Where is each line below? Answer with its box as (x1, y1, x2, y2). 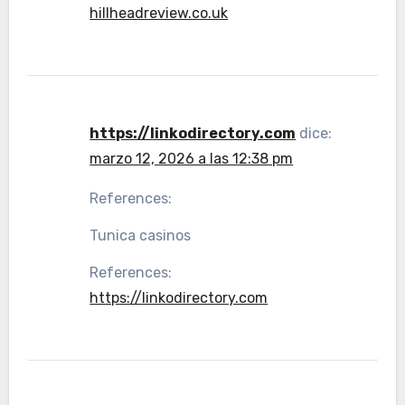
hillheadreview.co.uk (89, 5, 229, 22)
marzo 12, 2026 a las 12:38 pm (89, 150, 294, 167)
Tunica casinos (89, 227, 192, 244)
